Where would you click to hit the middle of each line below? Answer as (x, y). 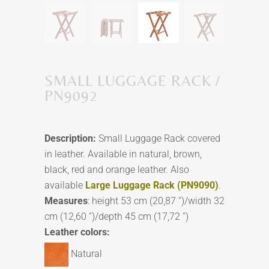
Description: (71, 139)
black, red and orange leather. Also (117, 170)
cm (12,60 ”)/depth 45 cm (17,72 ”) (116, 217)
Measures (66, 201)
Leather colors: (77, 232)
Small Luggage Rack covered (159, 139)
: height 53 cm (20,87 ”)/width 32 (156, 201)
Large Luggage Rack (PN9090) (152, 186)
